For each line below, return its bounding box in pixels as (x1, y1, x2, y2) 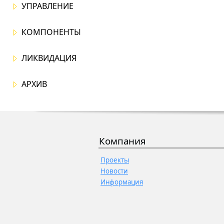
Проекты (100, 155, 129, 164)
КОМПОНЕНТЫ (21, 26, 81, 37)
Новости (100, 166, 128, 175)
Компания (99, 134, 145, 147)
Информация (100, 177, 143, 186)
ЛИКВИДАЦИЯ (21, 52, 76, 63)
